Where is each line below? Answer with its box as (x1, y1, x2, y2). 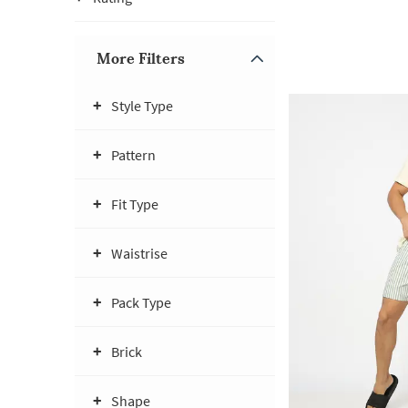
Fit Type (111, 195, 158, 213)
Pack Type (111, 293, 171, 311)
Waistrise (111, 244, 168, 262)
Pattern (111, 146, 156, 164)
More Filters (97, 49, 185, 67)
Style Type (111, 97, 173, 115)
